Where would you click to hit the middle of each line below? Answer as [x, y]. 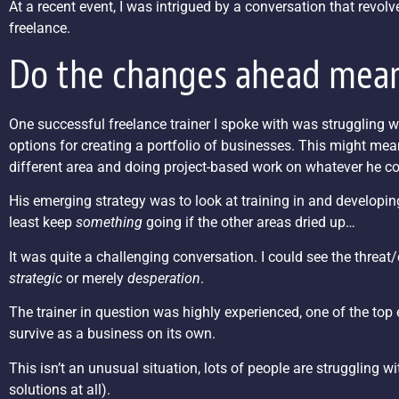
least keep [42, 223]
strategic [36, 278]
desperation [164, 278]
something [109, 223]
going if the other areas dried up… [249, 223]
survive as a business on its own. [112, 334]
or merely [95, 278]
